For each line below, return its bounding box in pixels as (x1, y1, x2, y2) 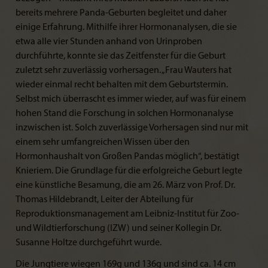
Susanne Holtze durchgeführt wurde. (16, 237, 162, 248)
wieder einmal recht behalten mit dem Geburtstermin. (16, 80, 228, 90)
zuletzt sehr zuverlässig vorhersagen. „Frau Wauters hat (16, 65, 232, 75)
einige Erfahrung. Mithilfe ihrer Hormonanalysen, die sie (16, 22, 237, 32)
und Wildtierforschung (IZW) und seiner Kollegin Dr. (16, 223, 221, 233)
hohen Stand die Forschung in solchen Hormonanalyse (16, 108, 233, 118)
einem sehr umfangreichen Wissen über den (16, 137, 190, 147)
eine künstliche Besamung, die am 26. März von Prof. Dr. (16, 180, 235, 190)
